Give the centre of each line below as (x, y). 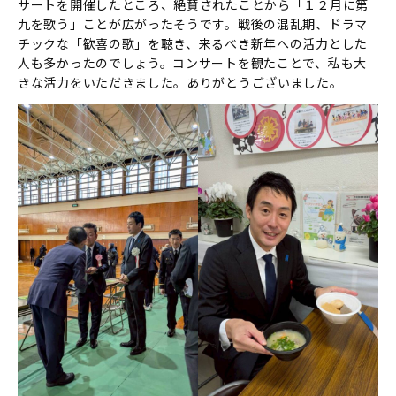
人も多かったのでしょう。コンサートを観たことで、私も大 (192, 63)
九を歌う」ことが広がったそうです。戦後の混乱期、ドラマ (193, 24)
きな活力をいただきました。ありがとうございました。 (180, 83)
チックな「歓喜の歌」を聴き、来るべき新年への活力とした (193, 44)
